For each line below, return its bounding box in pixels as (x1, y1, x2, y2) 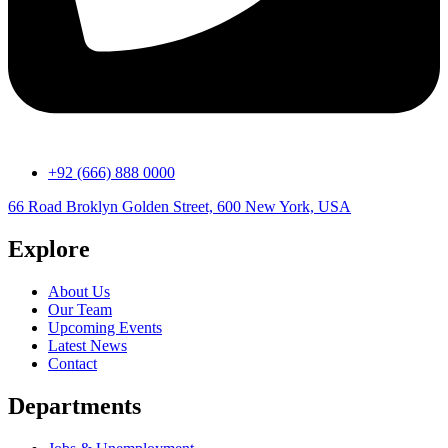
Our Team (48, 301, 112, 319)
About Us (48, 283, 110, 301)
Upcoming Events (48, 319, 162, 337)
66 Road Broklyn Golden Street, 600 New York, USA (8, 198, 351, 216)
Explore (8, 236, 90, 263)
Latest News (48, 337, 127, 355)
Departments (8, 392, 141, 419)
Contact (48, 355, 97, 373)
